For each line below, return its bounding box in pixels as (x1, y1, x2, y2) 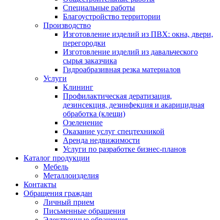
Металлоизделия (43, 171, 99, 180)
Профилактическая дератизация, (63, 92, 172, 100)
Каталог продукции (24, 154, 90, 162)
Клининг (63, 83, 93, 91)
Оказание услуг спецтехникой (63, 127, 165, 136)
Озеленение (63, 118, 103, 127)
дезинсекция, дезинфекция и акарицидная (63, 101, 204, 109)
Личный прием (43, 198, 94, 206)
